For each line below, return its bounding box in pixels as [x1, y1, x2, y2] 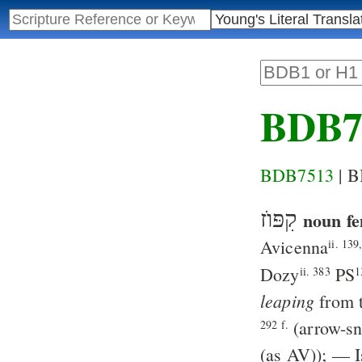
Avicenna [260, 235, 329, 259]
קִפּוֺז [260, 207, 298, 233]
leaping [260, 288, 315, 314]
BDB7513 [260, 163, 335, 187]
